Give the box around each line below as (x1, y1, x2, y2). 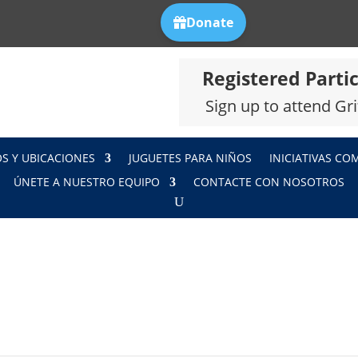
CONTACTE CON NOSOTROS (193, 173, 344, 189)
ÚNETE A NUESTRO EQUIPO (14, 173, 160, 189)
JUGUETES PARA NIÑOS (129, 149, 252, 165)
